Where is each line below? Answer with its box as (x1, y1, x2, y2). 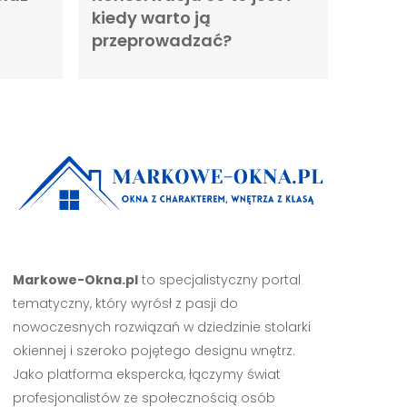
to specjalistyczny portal (137, 271, 301, 290)
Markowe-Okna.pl (12, 271, 138, 290)
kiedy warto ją (91, 5, 211, 29)
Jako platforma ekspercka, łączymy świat (12, 365, 281, 384)
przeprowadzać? (91, 28, 232, 52)
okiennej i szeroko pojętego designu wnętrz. (12, 342, 295, 361)
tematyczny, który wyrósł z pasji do (12, 294, 238, 313)
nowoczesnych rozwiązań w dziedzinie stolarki (12, 318, 311, 337)
